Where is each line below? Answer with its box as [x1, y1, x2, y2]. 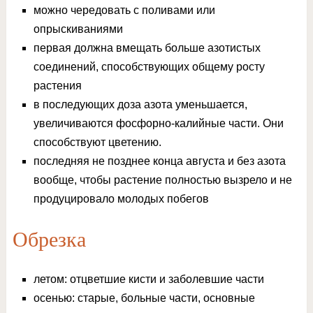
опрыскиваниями [33, 23, 123, 36]
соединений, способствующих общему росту [33, 61, 265, 73]
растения [33, 80, 82, 92]
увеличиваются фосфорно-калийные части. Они [33, 117, 284, 130]
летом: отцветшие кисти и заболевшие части [33, 273, 264, 286]
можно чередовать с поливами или [33, 4, 215, 17]
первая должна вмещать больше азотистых [33, 42, 261, 54]
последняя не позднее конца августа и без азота [33, 155, 286, 168]
